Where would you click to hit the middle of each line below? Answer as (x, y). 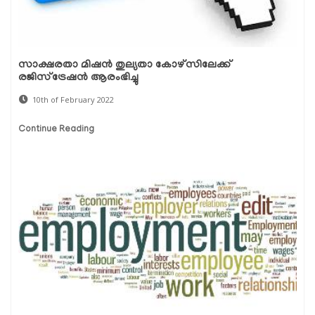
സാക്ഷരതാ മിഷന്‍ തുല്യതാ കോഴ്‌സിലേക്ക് (125, 66)
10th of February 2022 (73, 100)
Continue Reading (56, 130)
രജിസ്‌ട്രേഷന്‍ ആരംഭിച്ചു (78, 78)
